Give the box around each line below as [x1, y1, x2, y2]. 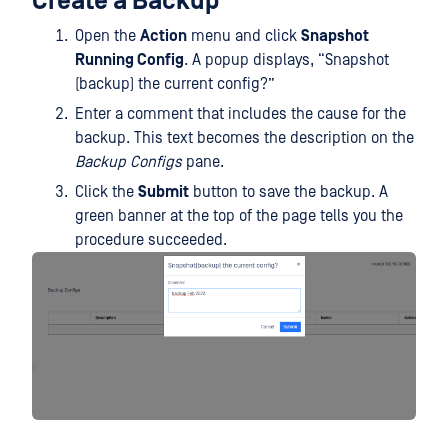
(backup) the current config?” [75, 74, 275, 93]
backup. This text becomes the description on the [75, 128, 414, 147]
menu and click [187, 26, 301, 45]
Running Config [75, 50, 184, 69]
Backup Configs [75, 152, 182, 171]
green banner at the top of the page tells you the [75, 206, 403, 225]
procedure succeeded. [75, 230, 227, 249]
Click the [75, 182, 138, 201]
